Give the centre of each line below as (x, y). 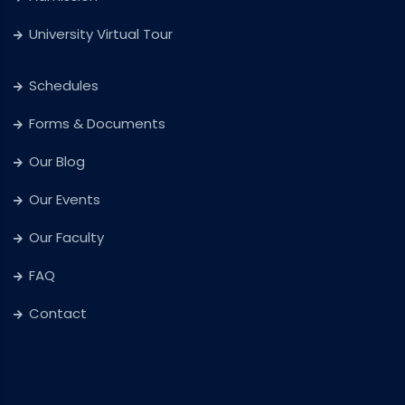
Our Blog (57, 161)
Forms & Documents (97, 123)
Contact (58, 313)
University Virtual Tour (101, 33)
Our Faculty (66, 237)
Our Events (65, 199)
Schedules (64, 85)
